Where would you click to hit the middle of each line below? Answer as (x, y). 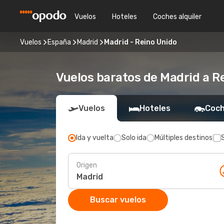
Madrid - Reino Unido (140, 42)
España (59, 42)
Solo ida (134, 138)
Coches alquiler (177, 16)
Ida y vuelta (95, 138)
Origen (87, 165)
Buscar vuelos (118, 200)
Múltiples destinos (183, 138)
